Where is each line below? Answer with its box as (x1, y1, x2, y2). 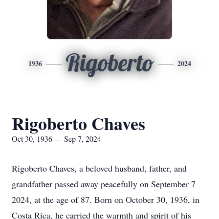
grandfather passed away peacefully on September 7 (12, 178, 196, 190)
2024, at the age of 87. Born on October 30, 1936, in (12, 194, 199, 205)
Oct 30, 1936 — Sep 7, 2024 (12, 133, 101, 144)
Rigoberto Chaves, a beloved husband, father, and (12, 162, 187, 174)
